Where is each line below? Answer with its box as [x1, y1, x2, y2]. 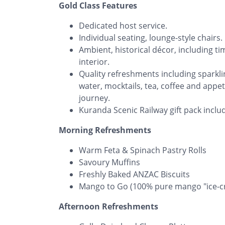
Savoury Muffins [79, 156, 140, 168]
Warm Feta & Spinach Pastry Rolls [79, 144, 206, 156]
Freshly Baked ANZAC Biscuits [79, 168, 190, 180]
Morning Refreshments [59, 124, 151, 136]
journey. [79, 92, 110, 103]
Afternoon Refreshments [59, 200, 158, 212]
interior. [79, 56, 109, 67]
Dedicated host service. [79, 20, 167, 31]
